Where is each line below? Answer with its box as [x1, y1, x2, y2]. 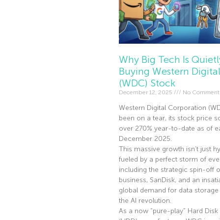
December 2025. [118, 135, 172, 143]
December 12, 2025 [118, 89, 174, 96]
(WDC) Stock [118, 78, 175, 89]
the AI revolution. [118, 197, 171, 205]
